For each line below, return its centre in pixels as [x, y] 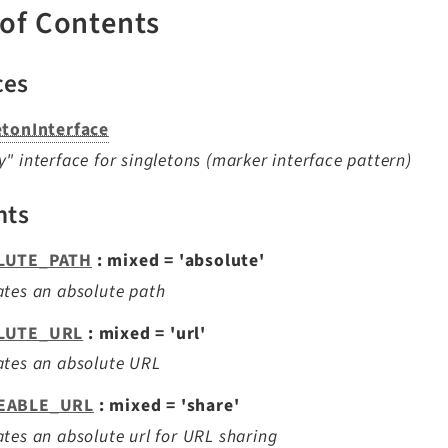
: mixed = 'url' [144, 333]
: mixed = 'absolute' [178, 260]
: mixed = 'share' [166, 406]
